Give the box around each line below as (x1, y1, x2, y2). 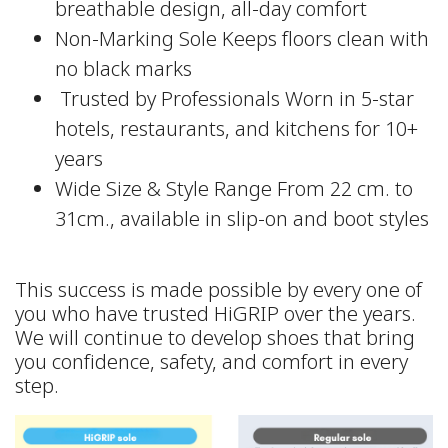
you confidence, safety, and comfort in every (15, 348, 408, 379)
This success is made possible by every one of (15, 276, 422, 307)
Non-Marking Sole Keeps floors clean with (55, 25, 429, 56)
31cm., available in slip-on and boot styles (55, 205, 429, 236)
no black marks (55, 55, 192, 86)
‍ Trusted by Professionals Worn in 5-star (55, 85, 414, 116)
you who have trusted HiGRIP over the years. (15, 300, 416, 331)
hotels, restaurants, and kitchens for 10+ (55, 115, 418, 146)
